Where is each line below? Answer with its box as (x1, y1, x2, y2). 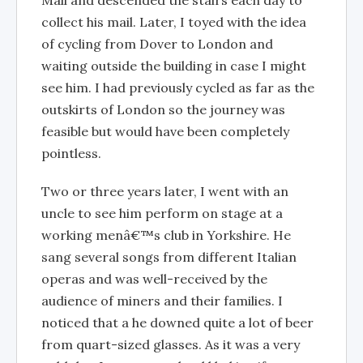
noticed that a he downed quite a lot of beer (41, 314, 314, 331)
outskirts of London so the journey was (41, 101, 285, 117)
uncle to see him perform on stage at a (41, 205, 283, 221)
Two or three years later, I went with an (41, 183, 288, 199)
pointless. (41, 145, 101, 161)
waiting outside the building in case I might (41, 58, 306, 74)
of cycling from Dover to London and (41, 36, 273, 52)
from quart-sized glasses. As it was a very (41, 336, 300, 352)
